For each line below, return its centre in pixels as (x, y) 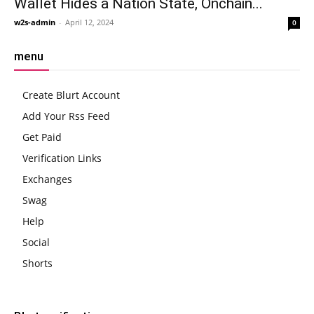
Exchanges (47, 179)
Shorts (37, 264)
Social (36, 243)
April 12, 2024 (89, 22)
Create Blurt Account (71, 95)
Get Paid (42, 137)
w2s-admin (35, 22)
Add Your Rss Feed (66, 116)
